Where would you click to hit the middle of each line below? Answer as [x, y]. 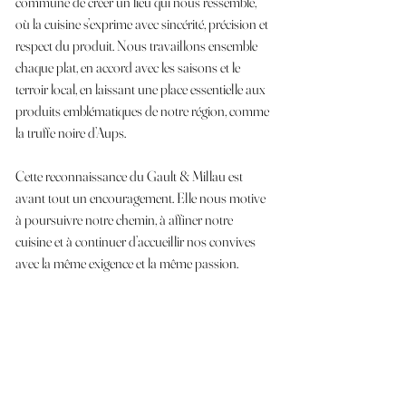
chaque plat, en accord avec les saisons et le [129, 67]
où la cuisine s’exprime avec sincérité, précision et [143, 24]
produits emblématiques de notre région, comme [144, 111]
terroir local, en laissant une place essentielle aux [142, 89]
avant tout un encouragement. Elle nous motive [142, 198]
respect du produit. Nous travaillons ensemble [138, 45]
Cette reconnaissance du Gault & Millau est [130, 176]
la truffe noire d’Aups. [71, 132]
